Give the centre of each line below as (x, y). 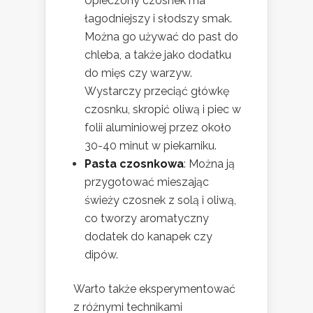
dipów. (101, 255)
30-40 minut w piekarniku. (151, 146)
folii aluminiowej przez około (158, 128)
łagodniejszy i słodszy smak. (158, 19)
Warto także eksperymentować (154, 289)
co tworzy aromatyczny (147, 219)
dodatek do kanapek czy (148, 237)
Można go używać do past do (161, 37)
